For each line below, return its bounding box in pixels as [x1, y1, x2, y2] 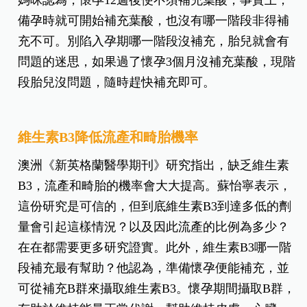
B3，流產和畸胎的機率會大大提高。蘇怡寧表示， [18, 178, 292, 193]
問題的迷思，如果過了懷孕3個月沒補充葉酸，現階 [18, 54, 296, 69]
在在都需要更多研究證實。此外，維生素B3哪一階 [18, 240, 292, 254]
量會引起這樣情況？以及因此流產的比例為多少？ [18, 219, 290, 234]
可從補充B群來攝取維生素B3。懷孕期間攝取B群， [18, 281, 296, 295]
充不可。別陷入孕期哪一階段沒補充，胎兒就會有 [18, 34, 290, 48]
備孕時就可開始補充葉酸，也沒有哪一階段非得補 [18, 13, 290, 27]
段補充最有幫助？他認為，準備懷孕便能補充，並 [18, 260, 290, 275]
